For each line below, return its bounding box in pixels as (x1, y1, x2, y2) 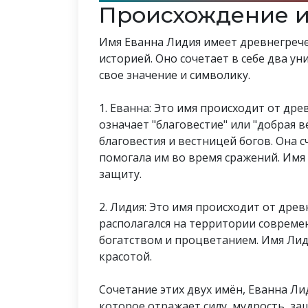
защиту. (99, 166, 142, 182)
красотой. (99, 249, 152, 265)
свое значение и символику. (99, 67, 250, 83)
